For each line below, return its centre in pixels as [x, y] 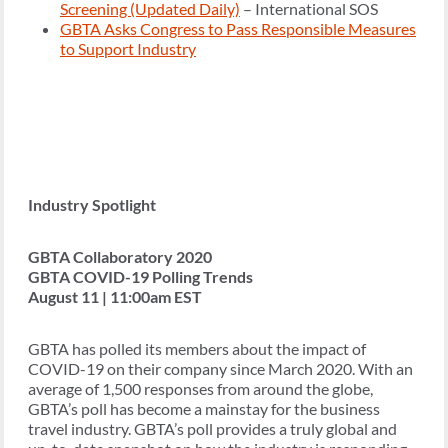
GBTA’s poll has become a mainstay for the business [204, 409]
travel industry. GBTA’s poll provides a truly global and [212, 429]
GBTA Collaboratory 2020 [120, 257]
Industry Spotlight [92, 205]
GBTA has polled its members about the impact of [197, 349]
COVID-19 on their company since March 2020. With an [220, 369]
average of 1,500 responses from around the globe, [200, 389]
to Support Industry [128, 49]
